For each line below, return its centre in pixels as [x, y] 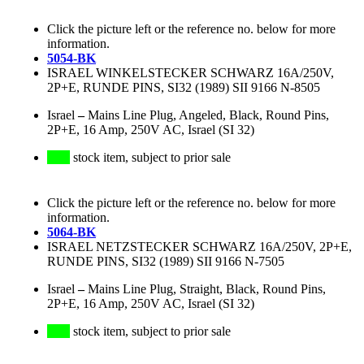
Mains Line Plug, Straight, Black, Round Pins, [207, 289]
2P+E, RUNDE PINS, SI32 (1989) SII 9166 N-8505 [184, 88]
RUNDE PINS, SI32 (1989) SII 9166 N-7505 [166, 262]
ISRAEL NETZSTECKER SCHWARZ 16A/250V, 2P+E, [199, 247]
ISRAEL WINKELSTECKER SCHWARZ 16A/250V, [191, 73]
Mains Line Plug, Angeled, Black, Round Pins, [208, 115]
